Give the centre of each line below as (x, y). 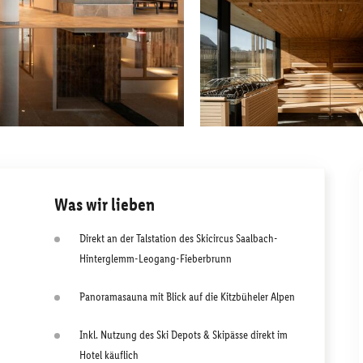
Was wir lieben (105, 204)
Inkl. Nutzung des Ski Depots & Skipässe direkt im (184, 335)
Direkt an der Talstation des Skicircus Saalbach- (179, 238)
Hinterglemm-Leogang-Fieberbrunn (156, 258)
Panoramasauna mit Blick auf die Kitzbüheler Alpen (187, 297)
